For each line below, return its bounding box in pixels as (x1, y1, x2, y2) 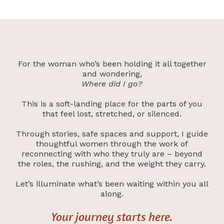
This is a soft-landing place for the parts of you (21, 98, 202, 108)
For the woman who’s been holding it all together (17, 58, 206, 68)
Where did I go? (81, 78, 142, 88)
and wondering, (82, 68, 142, 78)
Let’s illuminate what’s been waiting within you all (15, 178, 208, 188)
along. (100, 188, 123, 198)
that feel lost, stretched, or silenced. (42, 108, 181, 118)
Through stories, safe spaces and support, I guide (16, 128, 208, 138)
